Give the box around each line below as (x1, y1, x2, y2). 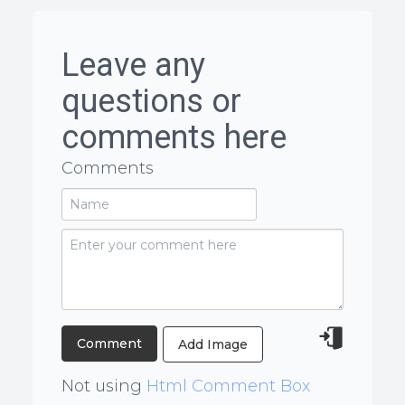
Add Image (178, 336, 248, 353)
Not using (61, 376, 146, 397)
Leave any (61, 45, 205, 84)
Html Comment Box (146, 376, 310, 397)
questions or (61, 81, 241, 120)
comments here (61, 118, 287, 156)
